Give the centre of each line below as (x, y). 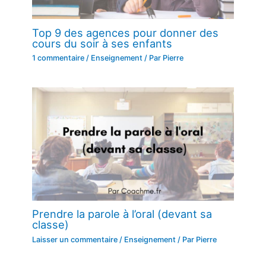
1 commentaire (58, 58)
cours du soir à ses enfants (102, 43)
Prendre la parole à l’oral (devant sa (122, 214)
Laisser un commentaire (75, 239)
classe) (51, 225)
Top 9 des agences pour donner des (126, 32)
